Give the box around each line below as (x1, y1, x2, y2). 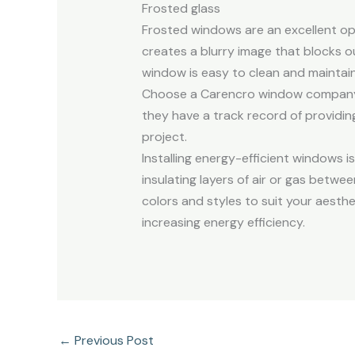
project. (141, 128, 187, 145)
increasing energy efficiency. (141, 213, 305, 231)
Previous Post (71, 331, 154, 349)
